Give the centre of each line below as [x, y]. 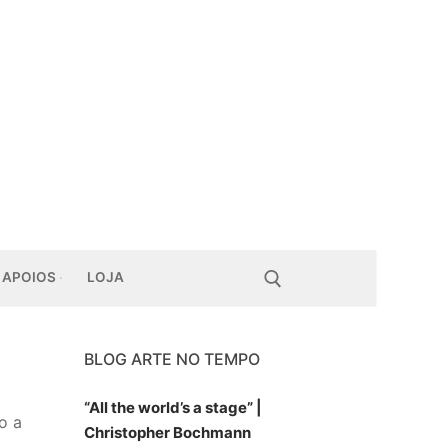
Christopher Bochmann [167, 432]
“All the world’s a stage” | [173, 407]
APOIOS [29, 277]
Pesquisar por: [51, 361]
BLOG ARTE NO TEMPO [172, 358]
